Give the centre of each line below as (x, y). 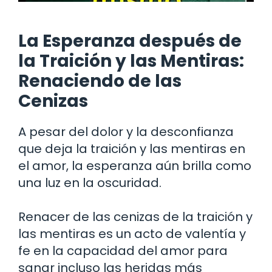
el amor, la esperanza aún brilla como (135, 165)
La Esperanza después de (130, 41)
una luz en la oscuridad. (90, 182)
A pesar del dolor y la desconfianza (126, 131)
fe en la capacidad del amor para (123, 250)
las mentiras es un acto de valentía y (132, 233)
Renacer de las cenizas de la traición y (135, 216)
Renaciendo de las (100, 81)
